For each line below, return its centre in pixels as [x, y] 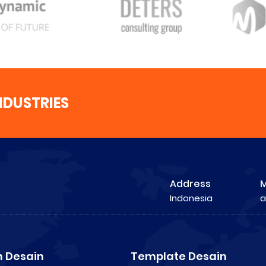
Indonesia [191, 198]
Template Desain [179, 256]
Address [190, 183]
